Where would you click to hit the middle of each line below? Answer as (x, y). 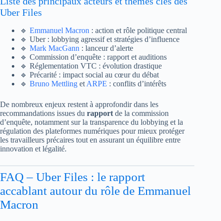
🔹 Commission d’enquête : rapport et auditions (93, 57)
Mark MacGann (55, 48)
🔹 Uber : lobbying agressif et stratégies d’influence (100, 39)
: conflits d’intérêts (137, 84)
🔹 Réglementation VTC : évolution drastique (91, 66)
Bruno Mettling (54, 84)
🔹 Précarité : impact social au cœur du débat (89, 75)
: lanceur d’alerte (106, 48)
